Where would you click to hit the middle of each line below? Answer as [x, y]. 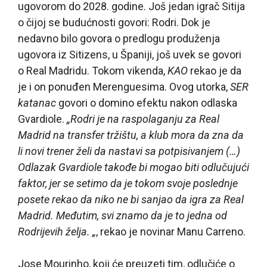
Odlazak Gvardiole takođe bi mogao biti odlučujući [133, 167]
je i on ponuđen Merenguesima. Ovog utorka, [124, 86]
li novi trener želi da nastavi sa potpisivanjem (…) [129, 151]
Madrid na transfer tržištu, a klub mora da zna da [131, 135]
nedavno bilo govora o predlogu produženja [119, 38]
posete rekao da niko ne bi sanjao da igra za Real [131, 199]
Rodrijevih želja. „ [57, 231]
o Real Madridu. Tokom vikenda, [93, 70]
